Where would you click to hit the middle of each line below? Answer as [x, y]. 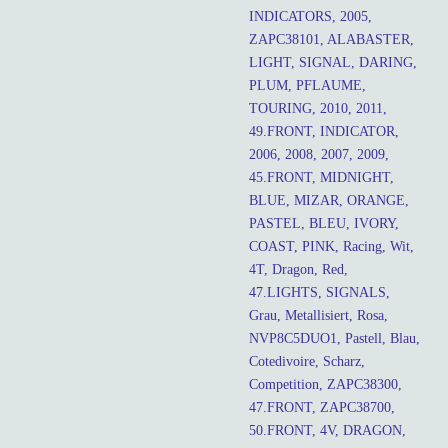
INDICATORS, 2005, [310, 16]
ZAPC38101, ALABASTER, [331, 39]
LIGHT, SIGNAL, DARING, [333, 62]
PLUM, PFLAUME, [307, 85]
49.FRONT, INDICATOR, [324, 131]
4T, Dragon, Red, [298, 269]
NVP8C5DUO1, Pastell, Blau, [334, 338]
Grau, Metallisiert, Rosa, [318, 315]
